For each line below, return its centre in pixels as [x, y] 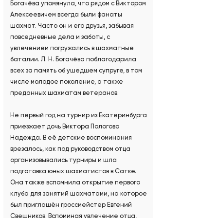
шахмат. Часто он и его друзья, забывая [72, 26]
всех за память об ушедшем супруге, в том [76, 71]
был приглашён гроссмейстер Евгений [71, 205]
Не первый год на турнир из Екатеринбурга [78, 115]
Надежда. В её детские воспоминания [71, 138]
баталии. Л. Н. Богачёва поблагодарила [73, 59]
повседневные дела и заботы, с [60, 37]
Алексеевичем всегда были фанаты [66, 15]
